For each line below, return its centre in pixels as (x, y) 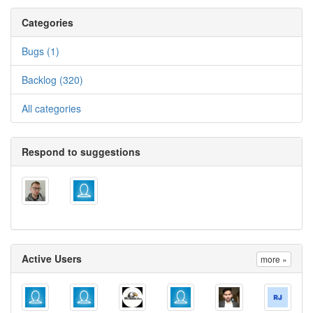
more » (274, 259)
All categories (51, 109)
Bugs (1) (41, 51)
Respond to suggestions (81, 152)
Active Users (52, 258)
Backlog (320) (52, 80)
